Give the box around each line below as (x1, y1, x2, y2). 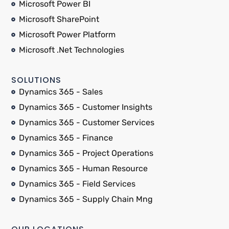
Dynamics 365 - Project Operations (19, 148, 153, 158)
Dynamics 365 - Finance (19, 133, 113, 143)
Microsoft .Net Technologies (19, 45, 124, 55)
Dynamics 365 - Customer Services (19, 118, 154, 128)
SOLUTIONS (11, 74, 61, 86)
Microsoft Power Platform (19, 30, 116, 40)
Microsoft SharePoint (19, 14, 99, 25)
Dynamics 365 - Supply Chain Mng (19, 194, 153, 204)
